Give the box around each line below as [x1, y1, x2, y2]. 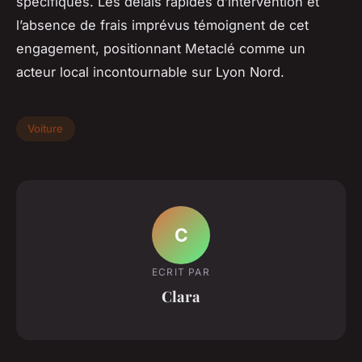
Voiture [27, 122, 64, 136]
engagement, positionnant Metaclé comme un [16, 40, 305, 57]
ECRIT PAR [152, 266, 210, 279]
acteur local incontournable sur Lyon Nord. [16, 63, 284, 80]
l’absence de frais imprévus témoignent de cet [16, 16, 309, 33]
